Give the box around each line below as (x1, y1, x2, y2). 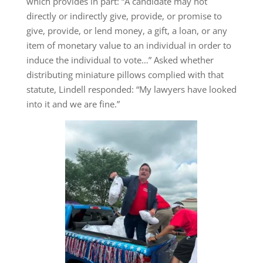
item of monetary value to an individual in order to (26, 39, 231, 51)
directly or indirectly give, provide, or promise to (26, 9, 222, 22)
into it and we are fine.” (26, 97, 120, 110)
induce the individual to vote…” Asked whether (26, 53, 214, 66)
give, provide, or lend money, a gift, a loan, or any (26, 24, 227, 36)
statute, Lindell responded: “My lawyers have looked (26, 83, 237, 95)
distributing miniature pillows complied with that (26, 68, 224, 80)
